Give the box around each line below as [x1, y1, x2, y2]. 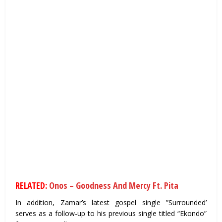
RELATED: [15, 179, 50, 191]
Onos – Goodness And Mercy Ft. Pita [49, 179, 179, 191]
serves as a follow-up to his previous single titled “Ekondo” [15, 208, 207, 218]
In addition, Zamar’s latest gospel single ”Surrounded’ [15, 197, 207, 207]
